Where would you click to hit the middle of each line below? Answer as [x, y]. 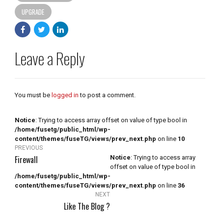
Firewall [26, 159]
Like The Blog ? [87, 206]
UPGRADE [33, 12]
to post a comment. [107, 95]
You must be [33, 95]
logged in [65, 95]
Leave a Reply [50, 58]
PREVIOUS [29, 148]
